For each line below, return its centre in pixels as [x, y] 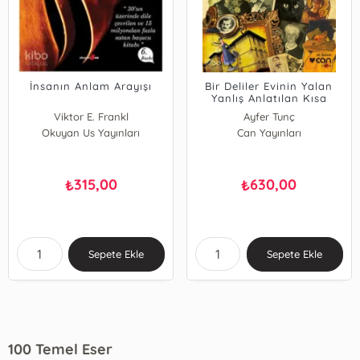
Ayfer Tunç [269, 117]
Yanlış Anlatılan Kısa [269, 98]
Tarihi [269, 110]
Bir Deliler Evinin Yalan [269, 86]
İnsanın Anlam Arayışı [91, 86]
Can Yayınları [269, 133]
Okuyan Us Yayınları [91, 133]
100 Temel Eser [61, 349]
